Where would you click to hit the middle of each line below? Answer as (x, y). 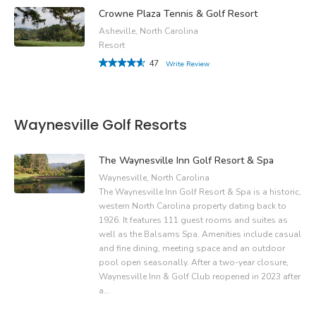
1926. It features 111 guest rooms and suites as (193, 220)
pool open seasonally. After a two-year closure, (194, 263)
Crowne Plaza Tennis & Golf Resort (178, 13)
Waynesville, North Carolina (154, 178)
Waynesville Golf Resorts (101, 124)
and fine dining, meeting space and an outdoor (192, 249)
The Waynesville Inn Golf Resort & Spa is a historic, (200, 192)
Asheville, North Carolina (148, 31)
